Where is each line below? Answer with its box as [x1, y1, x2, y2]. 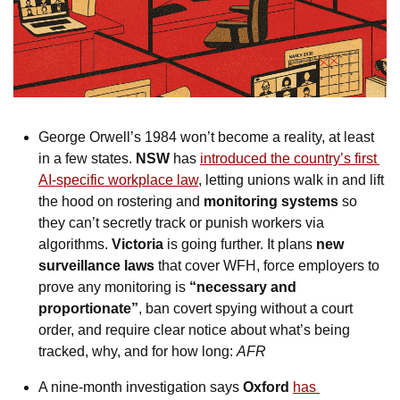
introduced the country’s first [200, 150, 377, 166]
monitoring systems [204, 193, 338, 209]
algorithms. [38, 236, 112, 252]
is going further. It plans [163, 236, 316, 252]
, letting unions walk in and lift [198, 171, 384, 187]
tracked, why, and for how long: [38, 343, 237, 359]
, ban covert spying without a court [138, 300, 353, 316]
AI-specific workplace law [38, 171, 198, 187]
